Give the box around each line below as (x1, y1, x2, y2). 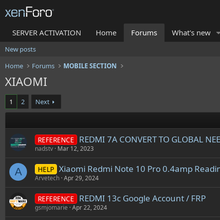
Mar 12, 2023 (57, 144, 94, 153)
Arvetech (35, 174, 59, 182)
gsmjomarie (35, 203, 68, 212)
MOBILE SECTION (63, 61, 117, 70)
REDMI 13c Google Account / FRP (79, 192, 206, 204)
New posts (5, 45, 36, 54)
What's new (172, 27, 211, 37)
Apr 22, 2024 (72, 203, 107, 212)
